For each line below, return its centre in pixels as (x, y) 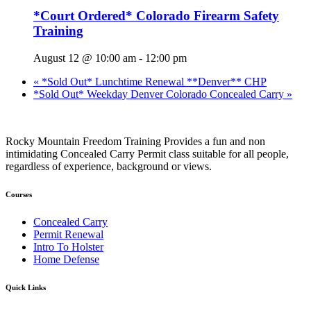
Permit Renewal (68, 234)
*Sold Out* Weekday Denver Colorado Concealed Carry (160, 94)
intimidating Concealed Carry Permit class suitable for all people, (147, 153)
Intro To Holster (68, 246)
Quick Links (26, 287)
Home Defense (66, 259)
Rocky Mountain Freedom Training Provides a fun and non (135, 141)
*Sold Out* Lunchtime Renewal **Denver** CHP (153, 81)
